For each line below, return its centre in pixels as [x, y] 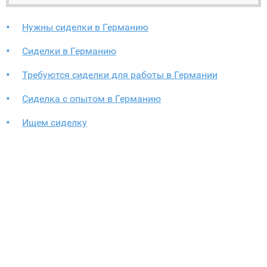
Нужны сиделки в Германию [85, 27]
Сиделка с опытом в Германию [91, 99]
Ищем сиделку [55, 122]
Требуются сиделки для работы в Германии [120, 75]
